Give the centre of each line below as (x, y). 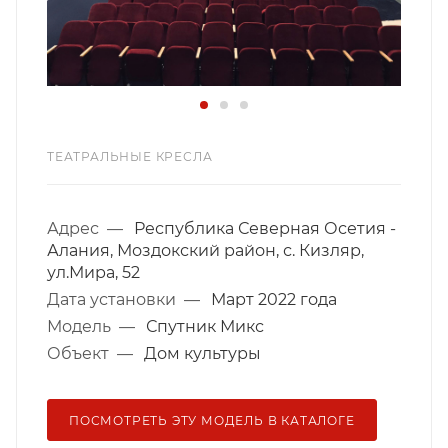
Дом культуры (202, 353)
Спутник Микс (205, 326)
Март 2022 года (274, 299)
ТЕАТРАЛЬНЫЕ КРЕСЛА (130, 156)
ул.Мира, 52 (93, 272)
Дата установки (115, 299)
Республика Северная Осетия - (265, 228)
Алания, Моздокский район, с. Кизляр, (205, 250)
